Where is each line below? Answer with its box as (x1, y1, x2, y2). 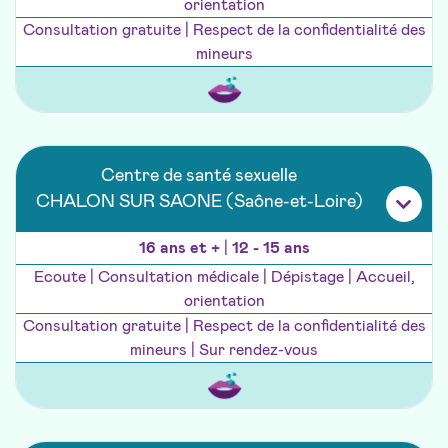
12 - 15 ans (231, 240, 310, 257)
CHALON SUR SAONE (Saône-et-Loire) (35, 193, 363, 212)
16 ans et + (138, 240, 224, 257)
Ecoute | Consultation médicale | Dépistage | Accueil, (33, 269, 415, 286)
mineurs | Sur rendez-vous (130, 342, 318, 359)
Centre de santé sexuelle (101, 167, 297, 186)
